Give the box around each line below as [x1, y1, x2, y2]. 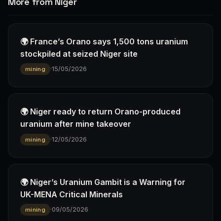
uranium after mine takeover [20, 119, 131, 129]
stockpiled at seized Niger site [20, 48, 138, 59]
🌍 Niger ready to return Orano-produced [20, 107, 181, 117]
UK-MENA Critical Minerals [20, 189, 123, 199]
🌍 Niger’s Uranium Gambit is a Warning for [20, 177, 185, 187]
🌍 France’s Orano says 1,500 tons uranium [20, 36, 188, 46]
